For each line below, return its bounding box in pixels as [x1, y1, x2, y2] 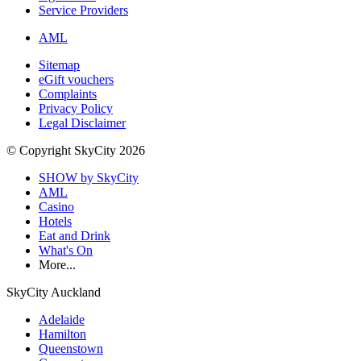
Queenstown [39, 341, 103, 355]
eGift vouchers [39, 72, 114, 86]
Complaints [39, 86, 97, 101]
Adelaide [39, 312, 85, 326]
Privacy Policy [39, 101, 113, 115]
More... [39, 257, 76, 272]
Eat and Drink [39, 228, 110, 243]
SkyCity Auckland [6, 284, 101, 299]
